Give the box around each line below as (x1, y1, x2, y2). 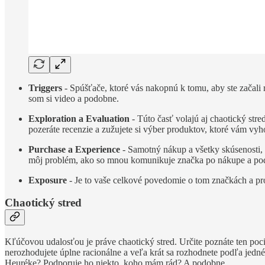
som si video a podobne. (28, 93, 119, 104)
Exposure (28, 174, 67, 185)
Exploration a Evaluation (28, 113, 130, 124)
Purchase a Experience (28, 144, 120, 154)
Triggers (28, 82, 62, 93)
